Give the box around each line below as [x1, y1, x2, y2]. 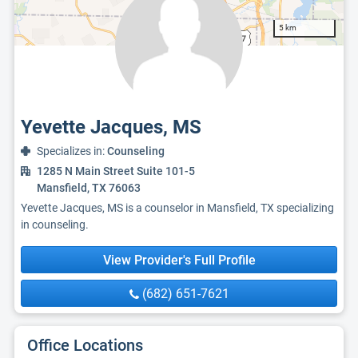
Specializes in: [37, 145, 107, 157]
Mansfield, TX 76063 [37, 181, 141, 194]
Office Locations [27, 336, 143, 355]
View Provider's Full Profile [102, 253, 256, 268]
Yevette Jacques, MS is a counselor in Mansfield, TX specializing [21, 201, 334, 214]
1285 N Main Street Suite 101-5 [37, 165, 195, 177]
